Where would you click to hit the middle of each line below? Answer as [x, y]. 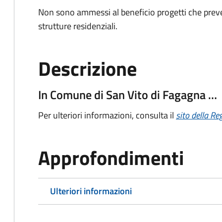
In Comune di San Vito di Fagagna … [128, 95]
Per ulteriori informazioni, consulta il [107, 115]
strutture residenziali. [78, 26]
